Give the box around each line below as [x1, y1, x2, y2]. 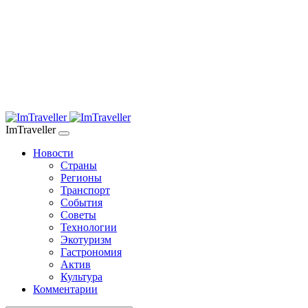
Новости [33, 147, 74, 159]
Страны [60, 159, 97, 171]
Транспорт [60, 184, 110, 196]
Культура [60, 271, 102, 283]
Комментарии [33, 283, 98, 295]
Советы [60, 209, 96, 221]
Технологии [60, 221, 117, 233]
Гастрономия [60, 246, 122, 258]
